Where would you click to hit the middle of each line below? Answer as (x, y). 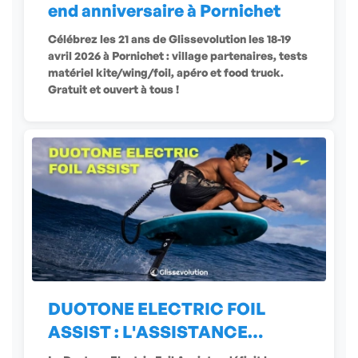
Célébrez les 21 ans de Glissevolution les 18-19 (170, 39)
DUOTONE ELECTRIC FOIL (157, 309)
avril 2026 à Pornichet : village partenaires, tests (178, 56)
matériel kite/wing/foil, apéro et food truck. (166, 73)
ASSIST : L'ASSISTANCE (148, 332)
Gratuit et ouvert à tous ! (113, 89)
